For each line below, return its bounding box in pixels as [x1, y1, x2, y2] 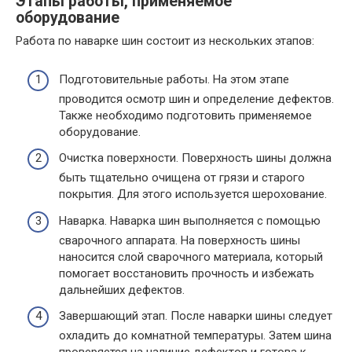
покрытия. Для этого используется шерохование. [59, 187, 327, 202]
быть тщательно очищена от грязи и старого [59, 170, 305, 185]
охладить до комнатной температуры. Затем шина [59, 328, 332, 343]
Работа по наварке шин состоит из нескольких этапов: [16, 34, 314, 49]
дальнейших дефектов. [59, 282, 185, 297]
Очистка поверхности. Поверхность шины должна [59, 151, 332, 166]
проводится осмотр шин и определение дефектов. [59, 91, 334, 106]
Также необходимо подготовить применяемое [59, 108, 312, 123]
